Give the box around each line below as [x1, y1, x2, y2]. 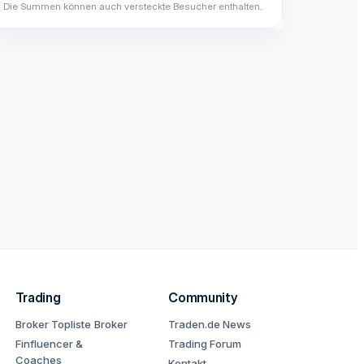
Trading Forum [168, 337, 242, 350]
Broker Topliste [15, 318, 91, 331]
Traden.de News [168, 318, 252, 331]
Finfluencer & [15, 337, 83, 350]
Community [168, 289, 238, 305]
